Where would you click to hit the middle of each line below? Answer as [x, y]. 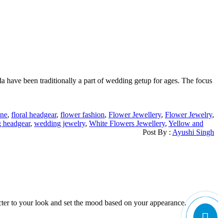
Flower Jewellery [135, 114]
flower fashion [82, 114]
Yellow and [186, 123]
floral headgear [34, 114]
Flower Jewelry [189, 114]
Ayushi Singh [193, 132]
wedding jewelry [60, 123]
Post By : [157, 132]
